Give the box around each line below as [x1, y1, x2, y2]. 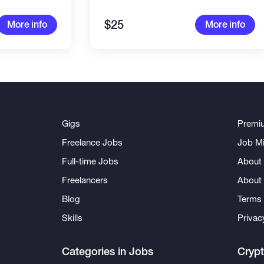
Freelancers [62, 174, 108, 185]
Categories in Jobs [62, 245, 154, 258]
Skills [62, 212, 83, 223]
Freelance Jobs [62, 137, 123, 147]
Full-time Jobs [62, 156, 119, 166]
